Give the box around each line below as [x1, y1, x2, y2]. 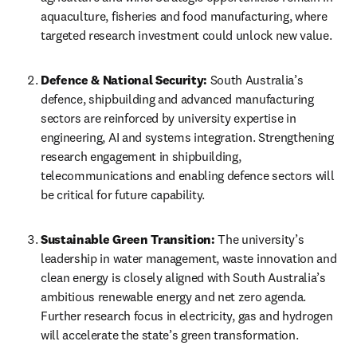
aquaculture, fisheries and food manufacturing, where [41, 8, 328, 24]
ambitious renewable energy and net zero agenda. [41, 288, 306, 304]
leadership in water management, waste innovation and [41, 250, 337, 266]
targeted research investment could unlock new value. [41, 27, 335, 43]
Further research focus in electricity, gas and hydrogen [41, 308, 333, 324]
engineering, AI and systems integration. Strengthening [41, 129, 334, 145]
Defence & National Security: [41, 72, 208, 88]
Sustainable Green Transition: [41, 231, 215, 247]
